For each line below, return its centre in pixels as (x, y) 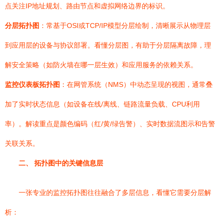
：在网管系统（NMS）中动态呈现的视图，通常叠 (136, 84)
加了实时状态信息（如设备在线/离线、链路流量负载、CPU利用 (102, 104)
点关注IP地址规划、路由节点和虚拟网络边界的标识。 (87, 6)
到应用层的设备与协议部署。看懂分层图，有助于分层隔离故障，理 (108, 45)
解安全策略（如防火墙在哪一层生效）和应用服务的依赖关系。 (101, 65)
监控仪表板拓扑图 (32, 84)
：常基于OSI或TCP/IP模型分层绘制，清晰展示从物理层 (125, 26)
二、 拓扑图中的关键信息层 (61, 163)
